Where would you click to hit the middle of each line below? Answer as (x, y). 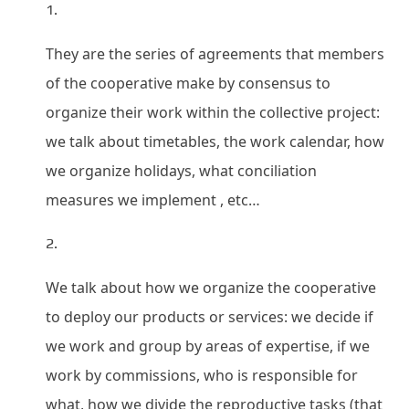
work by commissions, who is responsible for (202, 375)
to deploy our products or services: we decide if (210, 317)
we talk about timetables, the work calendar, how (215, 142)
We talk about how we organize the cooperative (211, 288)
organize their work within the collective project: (213, 112)
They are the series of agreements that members (215, 54)
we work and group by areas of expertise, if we (208, 346)
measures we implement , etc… (153, 200)
